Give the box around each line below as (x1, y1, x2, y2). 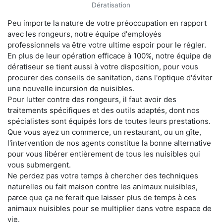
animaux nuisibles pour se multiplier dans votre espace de (7, 203, 212, 213)
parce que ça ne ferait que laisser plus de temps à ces (7, 192, 196, 202)
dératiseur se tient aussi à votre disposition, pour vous (7, 61, 198, 71)
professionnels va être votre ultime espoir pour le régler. (7, 40, 206, 50)
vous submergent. (7, 160, 71, 169)
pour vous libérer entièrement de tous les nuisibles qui (7, 149, 200, 159)
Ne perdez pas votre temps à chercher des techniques (7, 170, 198, 180)
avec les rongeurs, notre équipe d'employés (7, 29, 162, 39)
